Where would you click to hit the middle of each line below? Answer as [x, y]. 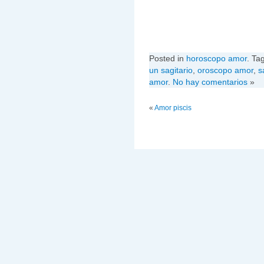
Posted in [168, 58]
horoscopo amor [217, 58]
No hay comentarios [210, 82]
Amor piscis [173, 108]
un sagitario [171, 70]
